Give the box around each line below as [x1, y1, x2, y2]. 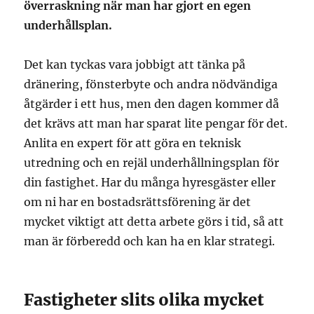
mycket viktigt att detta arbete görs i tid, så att [24, 214, 285, 228]
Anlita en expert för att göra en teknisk [24, 135, 242, 150]
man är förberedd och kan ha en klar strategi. [24, 233, 275, 248]
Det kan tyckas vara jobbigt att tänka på [24, 57, 246, 71]
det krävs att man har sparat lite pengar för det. [24, 116, 288, 130]
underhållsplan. [24, 18, 113, 32]
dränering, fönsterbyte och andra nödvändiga [24, 76, 278, 91]
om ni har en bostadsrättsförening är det [24, 194, 252, 209]
